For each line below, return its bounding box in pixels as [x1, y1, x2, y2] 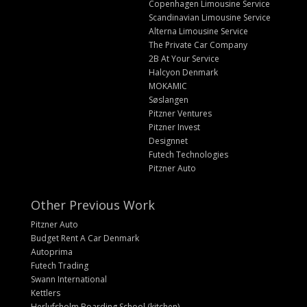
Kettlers [30, 286, 60, 299]
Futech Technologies [148, 148, 228, 160]
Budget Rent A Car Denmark [30, 232, 139, 244]
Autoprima [30, 245, 73, 258]
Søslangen [148, 93, 188, 106]
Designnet [148, 134, 188, 147]
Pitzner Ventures [148, 107, 212, 119]
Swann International [30, 273, 107, 285]
